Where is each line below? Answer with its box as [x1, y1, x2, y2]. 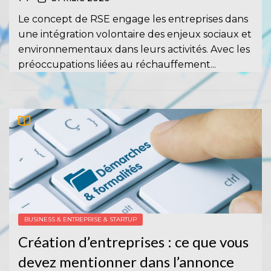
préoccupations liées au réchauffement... [18, 58, 216, 70]
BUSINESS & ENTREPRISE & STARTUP [24, 215, 137, 223]
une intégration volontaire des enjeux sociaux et [18, 28, 252, 40]
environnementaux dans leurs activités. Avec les [18, 43, 250, 55]
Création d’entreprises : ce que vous [18, 232, 249, 250]
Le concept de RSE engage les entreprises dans [18, 13, 248, 25]
